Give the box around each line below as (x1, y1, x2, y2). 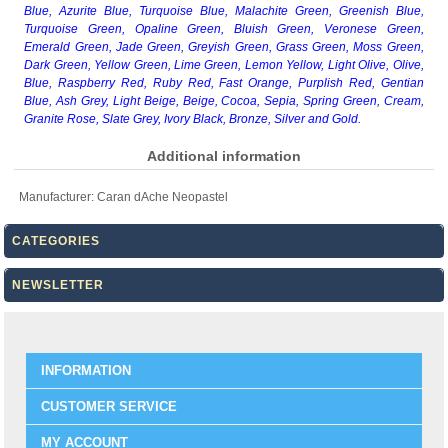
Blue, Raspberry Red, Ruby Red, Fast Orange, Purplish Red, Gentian (24, 75, 424, 90)
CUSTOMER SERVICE (40, 398, 177, 414)
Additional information (147, 147, 301, 164)
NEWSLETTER (12, 277, 105, 292)
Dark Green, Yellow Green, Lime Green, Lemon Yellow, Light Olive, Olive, (24, 57, 424, 72)
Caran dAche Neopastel (97, 189, 229, 204)
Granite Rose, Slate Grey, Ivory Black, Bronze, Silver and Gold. (24, 111, 362, 126)
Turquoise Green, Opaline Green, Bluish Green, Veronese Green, (24, 21, 424, 36)
